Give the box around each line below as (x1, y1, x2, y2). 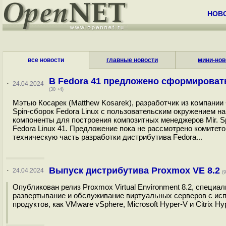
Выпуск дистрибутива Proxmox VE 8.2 (48, 165, 220, 176)
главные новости (106, 56, 158, 64)
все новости (28, 56, 64, 64)
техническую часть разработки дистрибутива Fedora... (13, 133, 202, 141)
